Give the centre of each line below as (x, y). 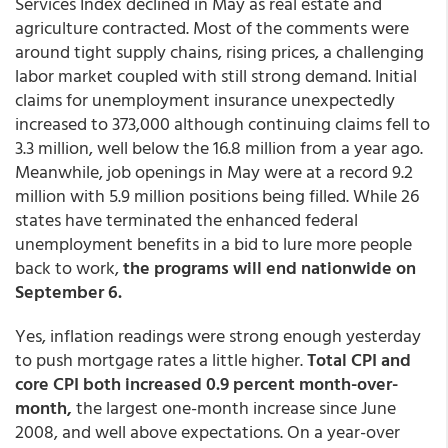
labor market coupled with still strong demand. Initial (216, 75)
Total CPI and (359, 359)
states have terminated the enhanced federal (186, 219)
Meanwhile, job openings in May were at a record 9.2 (214, 171)
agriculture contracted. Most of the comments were (212, 27)
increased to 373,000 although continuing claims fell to (222, 123)
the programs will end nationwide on (269, 267)
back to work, (69, 267)
